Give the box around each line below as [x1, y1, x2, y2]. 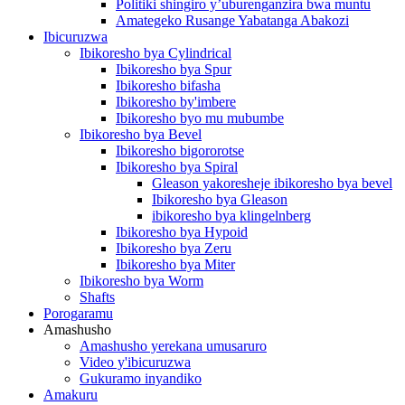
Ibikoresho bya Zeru [116, 240, 231, 256]
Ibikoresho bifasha [116, 78, 221, 93]
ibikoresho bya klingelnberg [152, 208, 311, 223]
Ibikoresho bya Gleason [152, 192, 287, 207]
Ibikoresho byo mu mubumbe [116, 110, 284, 126]
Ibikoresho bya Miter [116, 257, 235, 272]
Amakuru [43, 387, 98, 402]
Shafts [80, 289, 115, 305]
